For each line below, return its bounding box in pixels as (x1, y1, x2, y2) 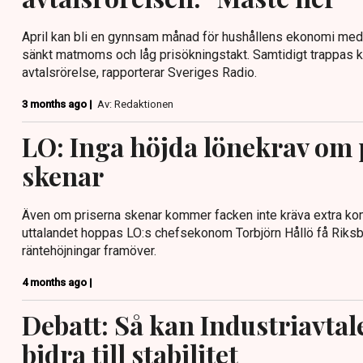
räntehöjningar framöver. (22, 243, 156, 258)
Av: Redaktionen (97, 98, 173, 110)
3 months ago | (22, 98, 95, 110)
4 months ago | (22, 276, 92, 288)
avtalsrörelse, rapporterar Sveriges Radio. (22, 65, 257, 80)
